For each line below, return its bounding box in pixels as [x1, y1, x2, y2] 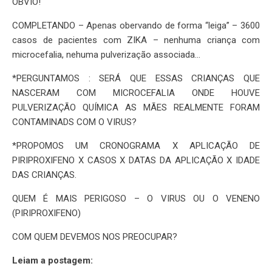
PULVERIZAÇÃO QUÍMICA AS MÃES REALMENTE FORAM [12, 102, 260, 114]
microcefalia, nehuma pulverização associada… [12, 49, 200, 61]
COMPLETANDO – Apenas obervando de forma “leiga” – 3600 [12, 20, 260, 32]
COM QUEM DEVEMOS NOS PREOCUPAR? [12, 231, 177, 243]
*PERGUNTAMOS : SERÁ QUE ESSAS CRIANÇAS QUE [12, 73, 260, 84]
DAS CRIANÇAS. [12, 169, 76, 181]
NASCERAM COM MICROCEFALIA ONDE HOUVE [12, 87, 260, 99]
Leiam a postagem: [12, 255, 93, 267]
